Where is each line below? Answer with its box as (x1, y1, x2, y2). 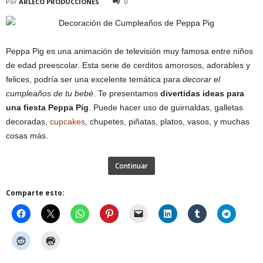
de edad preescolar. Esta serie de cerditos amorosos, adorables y (6, 60, 250, 70)
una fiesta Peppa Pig (6, 103, 89, 112)
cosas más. (6, 131, 48, 140)
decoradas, (6, 117, 50, 126)
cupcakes (50, 117, 85, 126)
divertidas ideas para (160, 89, 244, 98)
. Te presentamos (93, 89, 160, 98)
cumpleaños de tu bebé (6, 89, 93, 98)
